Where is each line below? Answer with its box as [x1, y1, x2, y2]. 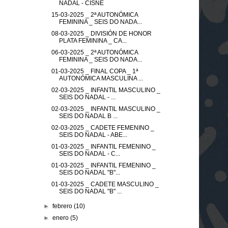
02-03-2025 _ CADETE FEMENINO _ [51, 124, 154, 131]
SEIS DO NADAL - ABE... [59, 131, 127, 138]
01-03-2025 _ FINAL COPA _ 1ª [51, 67, 138, 75]
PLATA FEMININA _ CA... [59, 37, 127, 44]
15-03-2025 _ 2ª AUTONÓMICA [51, 11, 138, 18]
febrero [52, 202, 74, 210]
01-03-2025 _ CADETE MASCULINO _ [51, 180, 159, 188]
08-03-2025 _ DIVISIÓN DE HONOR [51, 30, 152, 37]
